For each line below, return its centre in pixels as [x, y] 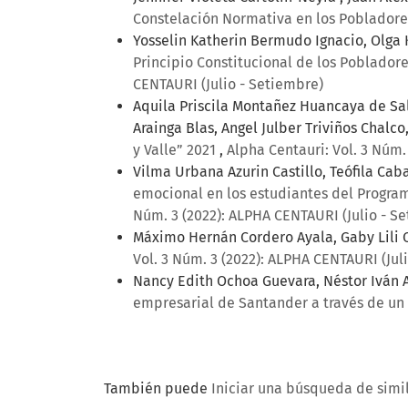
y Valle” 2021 [176, 150]
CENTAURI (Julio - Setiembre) [228, 85]
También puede [158, 389]
